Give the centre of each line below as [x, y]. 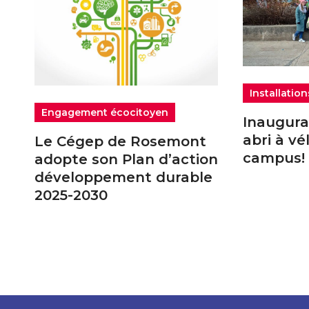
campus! [274, 158]
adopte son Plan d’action [126, 159]
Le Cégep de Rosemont [120, 141]
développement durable [123, 177]
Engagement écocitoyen [105, 112]
